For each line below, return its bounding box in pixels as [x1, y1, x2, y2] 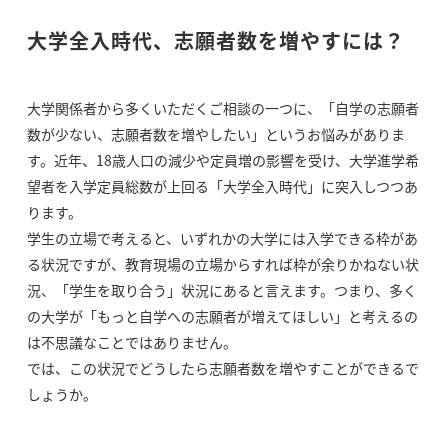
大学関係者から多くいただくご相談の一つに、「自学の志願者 [26, 98, 419, 118]
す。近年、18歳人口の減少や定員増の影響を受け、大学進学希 [26, 150, 419, 170]
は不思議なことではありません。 [26, 332, 237, 352]
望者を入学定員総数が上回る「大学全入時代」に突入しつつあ [26, 176, 418, 196]
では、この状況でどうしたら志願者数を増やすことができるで [26, 358, 419, 378]
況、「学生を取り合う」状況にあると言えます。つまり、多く [26, 280, 417, 300]
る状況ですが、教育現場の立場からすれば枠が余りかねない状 [26, 254, 419, 274]
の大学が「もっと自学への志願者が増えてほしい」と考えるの [26, 306, 418, 326]
